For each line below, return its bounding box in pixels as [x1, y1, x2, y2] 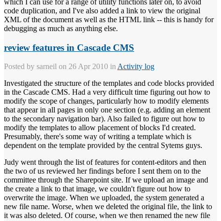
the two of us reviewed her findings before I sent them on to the [4, 167, 201, 176]
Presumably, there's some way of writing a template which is [4, 132, 191, 141]
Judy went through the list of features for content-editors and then [4, 158, 206, 167]
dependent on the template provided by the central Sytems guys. [4, 141, 202, 150]
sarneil [37, 62, 57, 71]
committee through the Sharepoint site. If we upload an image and [4, 176, 208, 184]
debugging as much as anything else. [4, 24, 118, 33]
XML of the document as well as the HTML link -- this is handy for [4, 15, 214, 24]
